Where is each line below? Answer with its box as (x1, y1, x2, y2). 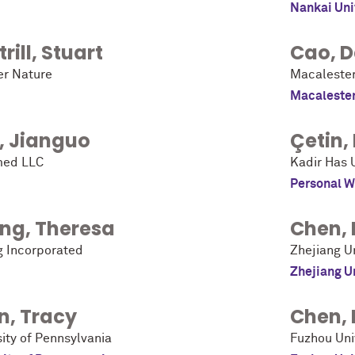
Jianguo (9, 128, 90, 155)
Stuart (41, 40, 103, 67)
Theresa (35, 216, 115, 242)
